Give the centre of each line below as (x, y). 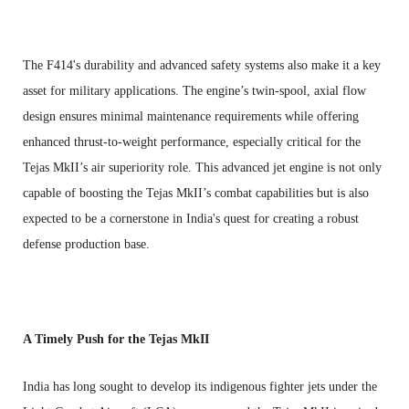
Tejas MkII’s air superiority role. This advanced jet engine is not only (202, 167)
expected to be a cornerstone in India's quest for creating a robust (191, 218)
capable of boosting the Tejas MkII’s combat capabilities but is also (196, 193)
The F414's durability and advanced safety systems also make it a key (202, 65)
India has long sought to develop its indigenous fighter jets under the (200, 386)
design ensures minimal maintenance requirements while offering (191, 116)
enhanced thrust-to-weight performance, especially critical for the (192, 142)
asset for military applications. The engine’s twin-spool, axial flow (194, 90)
